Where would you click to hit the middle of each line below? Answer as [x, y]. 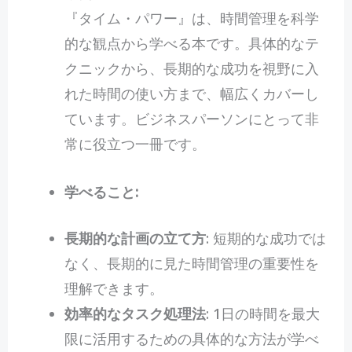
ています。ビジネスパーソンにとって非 [191, 119]
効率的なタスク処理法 [135, 314]
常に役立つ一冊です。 [135, 144]
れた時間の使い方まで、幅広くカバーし [191, 94]
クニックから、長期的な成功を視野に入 [191, 69]
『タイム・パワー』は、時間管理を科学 [191, 18]
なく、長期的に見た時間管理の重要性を [191, 264]
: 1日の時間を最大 [262, 314]
